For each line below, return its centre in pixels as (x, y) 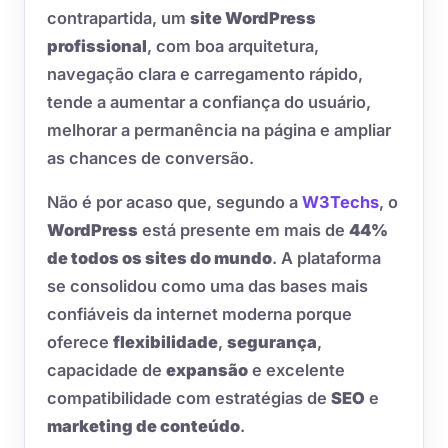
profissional (97, 45)
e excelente (296, 369)
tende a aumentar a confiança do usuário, (209, 101)
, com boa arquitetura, (233, 45)
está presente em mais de (243, 229)
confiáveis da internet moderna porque (199, 313)
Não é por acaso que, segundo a (174, 201)
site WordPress (253, 17)
